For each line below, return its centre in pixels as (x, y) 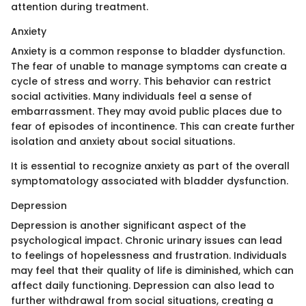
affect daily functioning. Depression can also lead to (143, 286)
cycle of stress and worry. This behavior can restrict (141, 81)
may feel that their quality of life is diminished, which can (152, 270)
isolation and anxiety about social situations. (123, 141)
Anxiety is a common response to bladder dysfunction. (148, 51)
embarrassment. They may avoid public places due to (147, 111)
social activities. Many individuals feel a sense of (131, 96)
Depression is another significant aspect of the (128, 225)
